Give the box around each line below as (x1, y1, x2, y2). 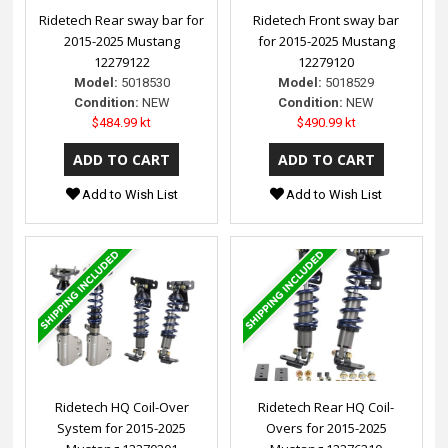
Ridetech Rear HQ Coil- (258, 397, 395, 416)
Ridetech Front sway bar (253, 10, 400, 29)
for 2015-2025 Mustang (257, 31, 395, 50)
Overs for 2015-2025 (265, 418, 387, 437)
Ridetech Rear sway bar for (39, 10, 205, 29)
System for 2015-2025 (57, 418, 187, 437)
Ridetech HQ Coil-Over (54, 397, 189, 416)
